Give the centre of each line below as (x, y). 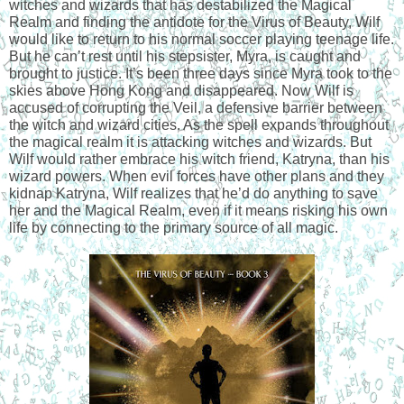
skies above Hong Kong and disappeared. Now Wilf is (181, 90)
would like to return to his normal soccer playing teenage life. (202, 39)
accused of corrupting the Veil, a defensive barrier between (196, 107)
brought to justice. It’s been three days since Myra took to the (201, 73)
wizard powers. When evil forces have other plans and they (197, 176)
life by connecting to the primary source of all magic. (174, 227)
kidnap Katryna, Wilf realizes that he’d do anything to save (193, 193)
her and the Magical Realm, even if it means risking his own (198, 210)
